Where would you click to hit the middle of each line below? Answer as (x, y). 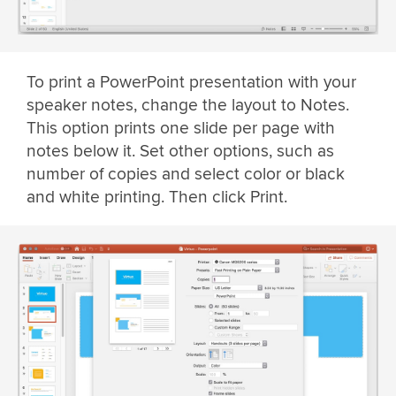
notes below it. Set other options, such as (180, 152)
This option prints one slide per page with (181, 129)
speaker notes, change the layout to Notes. (188, 106)
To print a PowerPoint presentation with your (191, 83)
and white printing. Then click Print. (157, 198)
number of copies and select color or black (186, 175)
